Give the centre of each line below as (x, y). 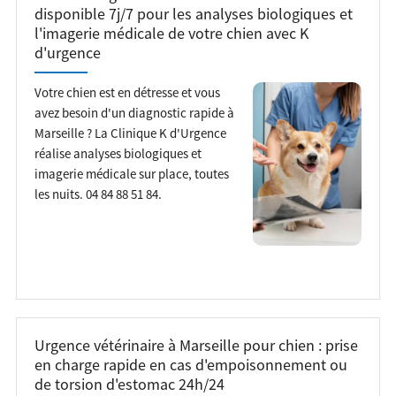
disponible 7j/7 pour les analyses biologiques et (193, 14)
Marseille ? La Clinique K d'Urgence (130, 133)
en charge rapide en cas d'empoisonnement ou (190, 365)
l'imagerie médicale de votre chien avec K (171, 33)
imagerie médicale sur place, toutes (131, 173)
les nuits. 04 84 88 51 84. (98, 194)
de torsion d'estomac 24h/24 (129, 384)
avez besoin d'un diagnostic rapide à (134, 112)
